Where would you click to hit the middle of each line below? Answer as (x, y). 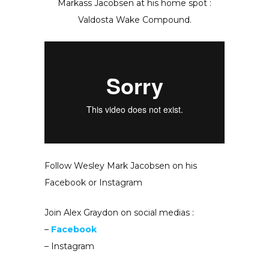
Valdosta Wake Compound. (134, 20)
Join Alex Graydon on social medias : (119, 212)
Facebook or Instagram (93, 182)
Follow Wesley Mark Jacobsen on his (121, 165)
